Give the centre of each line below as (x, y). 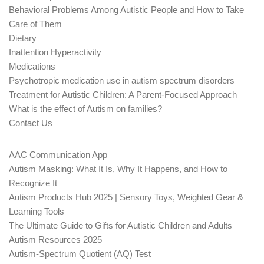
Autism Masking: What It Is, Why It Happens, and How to (118, 169)
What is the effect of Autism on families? (85, 109)
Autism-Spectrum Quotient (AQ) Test (80, 254)
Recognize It (33, 183)
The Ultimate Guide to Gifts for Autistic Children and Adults (121, 226)
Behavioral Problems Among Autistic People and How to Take (126, 10)
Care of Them (35, 24)
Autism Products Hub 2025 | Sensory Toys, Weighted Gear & (126, 197)
